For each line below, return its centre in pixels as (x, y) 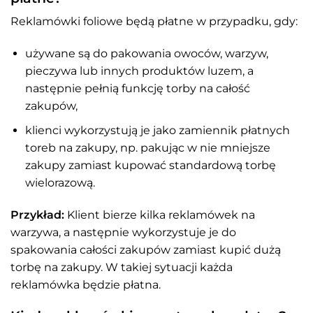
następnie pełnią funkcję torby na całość (137, 89)
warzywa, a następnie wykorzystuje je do (123, 232)
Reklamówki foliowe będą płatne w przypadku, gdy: (154, 22)
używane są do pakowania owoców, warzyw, (146, 54)
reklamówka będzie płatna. (86, 284)
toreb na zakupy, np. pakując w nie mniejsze (147, 147)
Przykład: (37, 214)
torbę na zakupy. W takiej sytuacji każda (122, 267)
